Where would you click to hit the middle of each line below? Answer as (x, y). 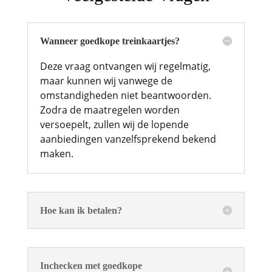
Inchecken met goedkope (91, 265)
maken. (56, 153)
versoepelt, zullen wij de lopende (114, 124)
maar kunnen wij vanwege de (106, 80)
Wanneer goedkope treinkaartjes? (110, 41)
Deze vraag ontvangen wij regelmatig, (125, 66)
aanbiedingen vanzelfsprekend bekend (128, 139)
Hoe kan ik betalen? (81, 210)
